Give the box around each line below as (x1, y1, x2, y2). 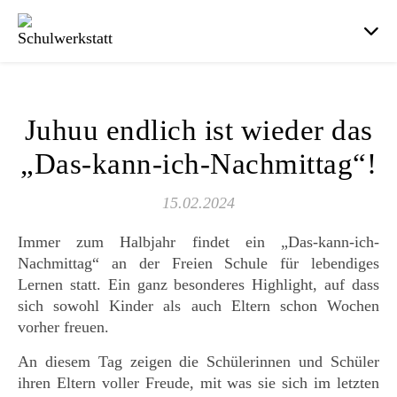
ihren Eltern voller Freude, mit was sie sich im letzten (18, 374, 379, 392)
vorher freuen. (18, 318, 109, 336)
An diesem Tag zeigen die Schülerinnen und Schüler (18, 353, 379, 370)
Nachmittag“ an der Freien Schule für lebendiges (18, 254, 379, 272)
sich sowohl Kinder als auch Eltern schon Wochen (18, 297, 379, 315)
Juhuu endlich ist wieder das (24, 114, 373, 146)
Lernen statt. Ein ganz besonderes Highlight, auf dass (18, 276, 379, 293)
